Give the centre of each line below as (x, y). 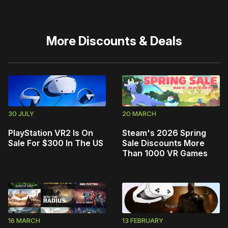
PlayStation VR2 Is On (51, 133)
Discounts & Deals (130, 41)
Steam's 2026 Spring (164, 133)
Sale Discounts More (163, 143)
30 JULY (21, 113)
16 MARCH (24, 221)
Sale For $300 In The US (56, 143)
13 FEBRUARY (143, 221)
